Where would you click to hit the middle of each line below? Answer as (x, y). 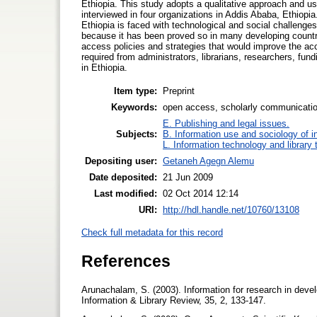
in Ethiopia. (104, 67)
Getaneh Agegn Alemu (208, 161)
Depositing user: (121, 161)
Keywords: (134, 107)
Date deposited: (123, 177)
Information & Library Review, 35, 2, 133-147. (175, 300)
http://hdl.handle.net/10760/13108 (231, 209)
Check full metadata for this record (152, 233)
